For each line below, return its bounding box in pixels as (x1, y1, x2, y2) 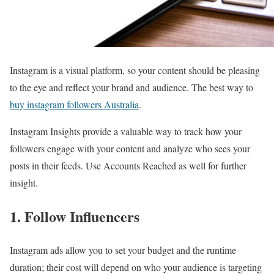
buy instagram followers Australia (10, 97, 139, 111)
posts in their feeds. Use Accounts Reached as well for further (10, 158, 246, 172)
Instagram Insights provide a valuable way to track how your (10, 124, 242, 138)
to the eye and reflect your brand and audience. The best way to (10, 80, 253, 94)
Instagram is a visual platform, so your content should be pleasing (10, 63, 260, 76)
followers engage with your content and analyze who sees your (10, 141, 250, 155)
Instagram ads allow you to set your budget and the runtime (10, 243, 236, 256)
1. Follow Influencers (10, 205, 139, 227)
